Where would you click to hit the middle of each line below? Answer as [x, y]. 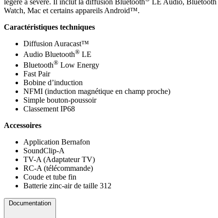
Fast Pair [37, 74]
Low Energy [79, 65]
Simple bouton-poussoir [60, 100]
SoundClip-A [44, 151]
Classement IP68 [49, 109]
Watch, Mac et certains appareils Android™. [72, 10]
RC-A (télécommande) [58, 168]
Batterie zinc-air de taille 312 [67, 186]
